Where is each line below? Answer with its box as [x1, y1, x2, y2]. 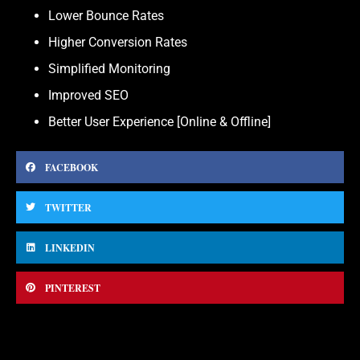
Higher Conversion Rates [48, 35, 187, 51]
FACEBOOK [45, 160, 98, 174]
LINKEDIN [45, 240, 95, 255]
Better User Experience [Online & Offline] [48, 114, 271, 130]
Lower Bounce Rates [48, 8, 164, 24]
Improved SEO [48, 88, 129, 104]
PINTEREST [45, 280, 100, 295]
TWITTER [45, 200, 92, 215]
